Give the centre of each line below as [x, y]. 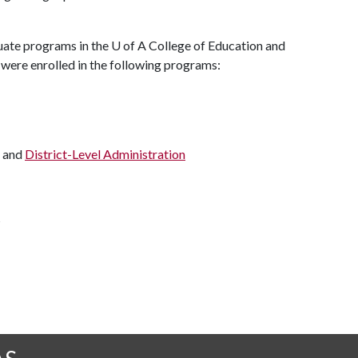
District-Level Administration [105, 154]
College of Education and [216, 45]
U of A [129, 45]
